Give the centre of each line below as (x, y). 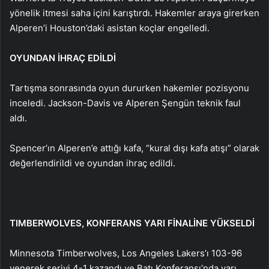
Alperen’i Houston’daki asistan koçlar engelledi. (110, 28)
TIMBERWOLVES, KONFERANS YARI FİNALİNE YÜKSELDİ (132, 223)
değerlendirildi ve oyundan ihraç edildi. (92, 163)
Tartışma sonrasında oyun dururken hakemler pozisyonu (129, 88)
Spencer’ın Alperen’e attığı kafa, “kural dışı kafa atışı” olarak (134, 148)
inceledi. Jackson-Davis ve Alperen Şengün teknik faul (125, 103)
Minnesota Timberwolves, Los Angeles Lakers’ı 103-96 (126, 253)
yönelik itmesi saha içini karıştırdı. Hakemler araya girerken (134, 13)
